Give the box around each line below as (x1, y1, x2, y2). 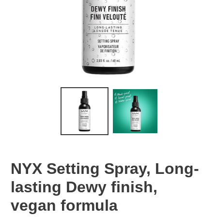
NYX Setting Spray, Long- (11, 160, 199, 178)
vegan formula (11, 197, 118, 215)
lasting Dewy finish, (11, 178, 157, 196)
